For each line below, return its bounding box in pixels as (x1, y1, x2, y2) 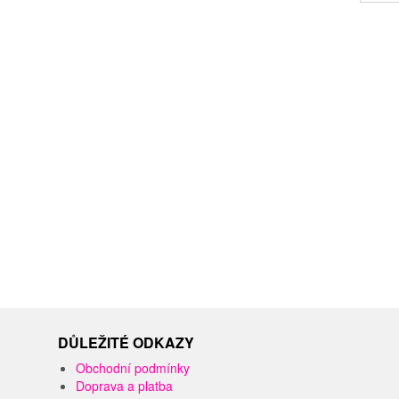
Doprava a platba (75, 377, 173, 395)
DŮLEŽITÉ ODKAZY (57, 332, 194, 354)
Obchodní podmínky (75, 359, 190, 378)
